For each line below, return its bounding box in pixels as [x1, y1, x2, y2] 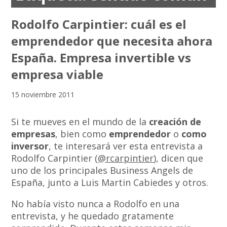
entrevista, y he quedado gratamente [11, 210, 174, 222]
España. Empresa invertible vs [11, 49, 192, 66]
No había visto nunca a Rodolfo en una [11, 198, 180, 210]
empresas [11, 128, 56, 140]
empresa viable [11, 66, 104, 83]
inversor [11, 140, 49, 153]
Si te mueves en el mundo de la [11, 116, 149, 128]
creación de [149, 116, 202, 128]
